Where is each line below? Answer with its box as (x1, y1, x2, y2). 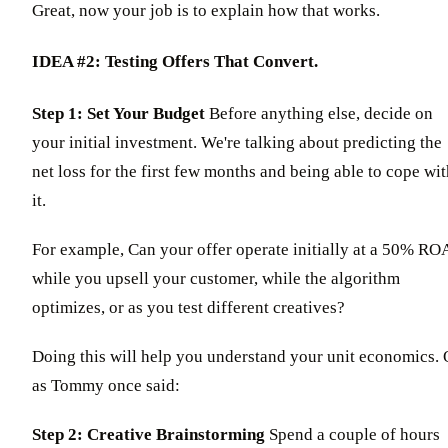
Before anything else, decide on (205, 103, 433, 123)
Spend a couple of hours (265, 424, 440, 444)
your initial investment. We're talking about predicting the (32, 132, 442, 152)
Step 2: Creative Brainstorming (32, 424, 265, 444)
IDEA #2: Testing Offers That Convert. (32, 52, 318, 72)
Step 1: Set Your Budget (32, 103, 205, 123)
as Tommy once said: (32, 375, 180, 395)
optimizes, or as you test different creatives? (32, 297, 345, 317)
